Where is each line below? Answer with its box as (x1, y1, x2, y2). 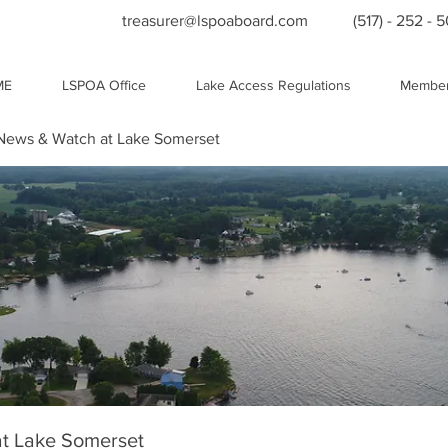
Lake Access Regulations (195, 77, 351, 93)
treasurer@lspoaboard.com (122, 12, 308, 29)
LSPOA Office (62, 77, 146, 93)
